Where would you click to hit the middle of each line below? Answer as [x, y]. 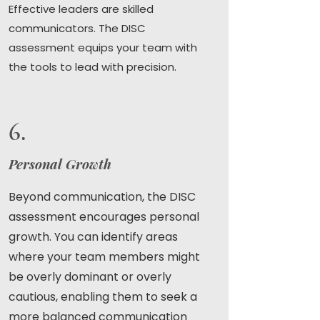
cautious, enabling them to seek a [103, 297]
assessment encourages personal [104, 217]
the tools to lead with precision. [92, 67]
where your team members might [104, 257]
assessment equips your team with [103, 47]
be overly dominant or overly [90, 277]
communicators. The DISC [77, 28]
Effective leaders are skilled [81, 9]
